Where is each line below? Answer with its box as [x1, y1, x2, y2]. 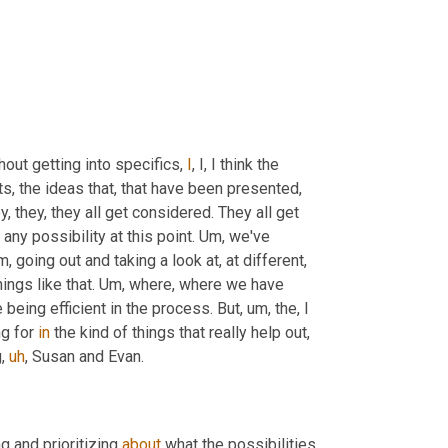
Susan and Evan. [28, 346, 144, 366]
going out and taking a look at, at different [12, 250, 304, 270]
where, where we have [125, 274, 284, 294]
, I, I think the [192, 154, 279, 174]
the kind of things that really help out [50, 322, 307, 342]
